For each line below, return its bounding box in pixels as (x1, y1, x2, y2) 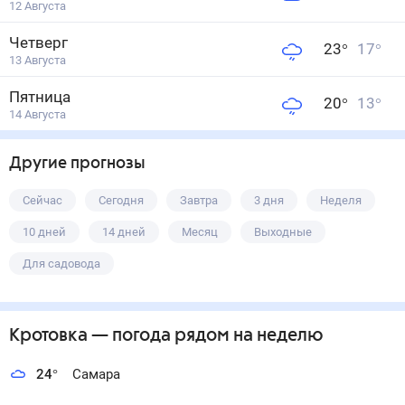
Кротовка (9, 326, 88, 345)
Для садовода (23, 257, 100, 270)
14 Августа (9, 108, 66, 121)
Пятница (9, 88, 71, 106)
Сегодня (99, 193, 144, 207)
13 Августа (9, 53, 66, 67)
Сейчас (23, 193, 62, 207)
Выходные (254, 225, 312, 239)
